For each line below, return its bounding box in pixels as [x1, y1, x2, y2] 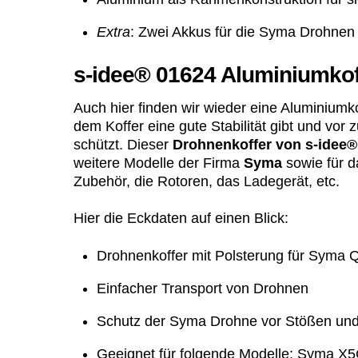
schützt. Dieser [74, 137, 173, 153]
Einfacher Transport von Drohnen [96, 280, 308, 296]
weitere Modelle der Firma [74, 155, 244, 172]
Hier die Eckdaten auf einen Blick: [74, 210, 288, 227]
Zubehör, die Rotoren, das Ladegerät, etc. [74, 173, 340, 190]
